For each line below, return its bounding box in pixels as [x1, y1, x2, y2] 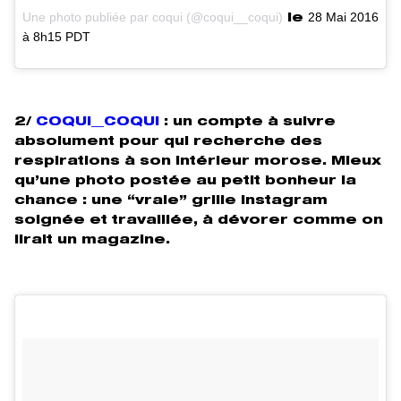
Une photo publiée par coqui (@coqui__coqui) [22, 9, 283, 24]
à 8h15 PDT [22, 29, 90, 44]
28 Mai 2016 [308, 9, 379, 24]
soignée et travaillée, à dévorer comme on [14, 214, 383, 227]
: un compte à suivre [159, 115, 336, 129]
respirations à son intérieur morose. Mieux [14, 155, 381, 168]
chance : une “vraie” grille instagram [14, 194, 328, 208]
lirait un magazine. [14, 234, 170, 247]
